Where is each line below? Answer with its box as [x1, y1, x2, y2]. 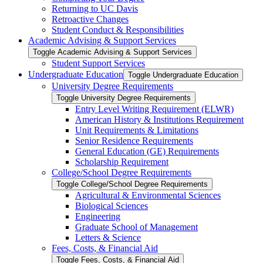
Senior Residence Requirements [75, 136, 193, 146]
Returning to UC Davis [52, 4, 138, 14]
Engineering [75, 211, 120, 222]
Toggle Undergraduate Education [128, 70, 238, 80]
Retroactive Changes [52, 14, 129, 25]
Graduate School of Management [75, 222, 198, 232]
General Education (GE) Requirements [75, 146, 219, 157]
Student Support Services [52, 58, 145, 69]
